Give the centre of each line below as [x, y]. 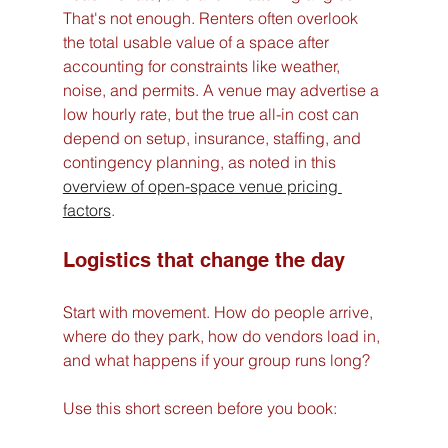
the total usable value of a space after [197, 42]
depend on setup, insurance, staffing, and [213, 138]
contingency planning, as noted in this [201, 162]
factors [86, 210]
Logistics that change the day [203, 260]
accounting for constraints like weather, [203, 66]
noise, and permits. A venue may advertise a [222, 90]
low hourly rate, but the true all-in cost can [212, 114]
